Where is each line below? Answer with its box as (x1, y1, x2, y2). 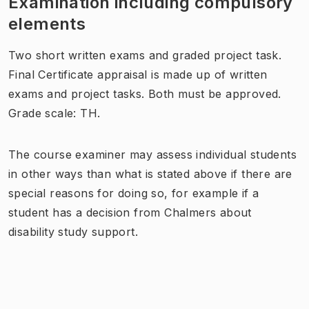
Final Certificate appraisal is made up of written (8, 67, 268, 81)
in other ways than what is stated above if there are (8, 166, 292, 181)
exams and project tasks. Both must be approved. (8, 86, 281, 101)
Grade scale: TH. (8, 106, 101, 120)
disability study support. (8, 224, 138, 239)
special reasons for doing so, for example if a (8, 186, 259, 200)
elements (8, 13, 86, 34)
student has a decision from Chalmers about (8, 205, 252, 219)
